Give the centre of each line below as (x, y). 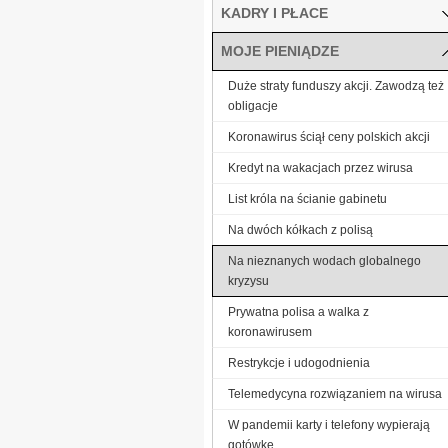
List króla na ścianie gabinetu (307, 198)
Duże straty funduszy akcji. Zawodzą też (336, 85)
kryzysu (248, 280)
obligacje (253, 105)
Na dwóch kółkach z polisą (300, 229)
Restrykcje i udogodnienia (299, 362)
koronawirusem (270, 331)
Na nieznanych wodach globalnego (324, 260)
